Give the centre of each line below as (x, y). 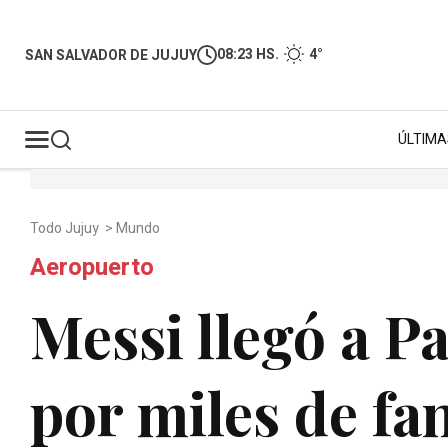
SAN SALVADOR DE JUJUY (111, 55)
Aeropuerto (92, 267)
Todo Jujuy (66, 228)
